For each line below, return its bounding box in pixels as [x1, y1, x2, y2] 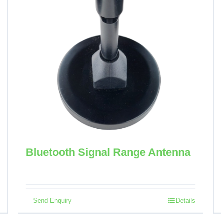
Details [176, 196, 196, 204]
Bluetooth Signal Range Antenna [25, 146, 190, 158]
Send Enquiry [33, 196, 72, 204]
